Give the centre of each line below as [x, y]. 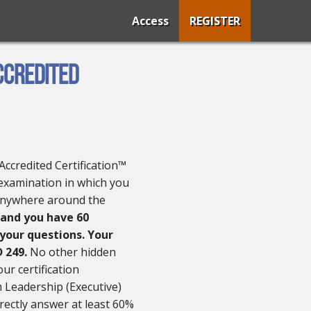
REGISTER [215, 20]
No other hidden [72, 252]
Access [150, 20]
